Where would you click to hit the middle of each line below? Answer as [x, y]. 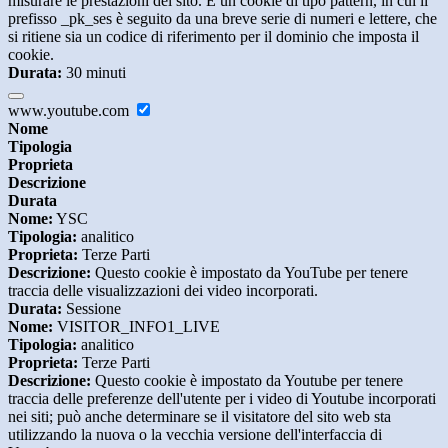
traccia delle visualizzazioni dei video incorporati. [163, 291]
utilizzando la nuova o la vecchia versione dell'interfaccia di [195, 435]
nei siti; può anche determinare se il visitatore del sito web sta [199, 417]
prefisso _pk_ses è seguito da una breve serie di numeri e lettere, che [222, 19]
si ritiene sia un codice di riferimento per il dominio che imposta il [213, 37]
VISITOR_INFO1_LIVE [136, 327]
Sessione [91, 309]
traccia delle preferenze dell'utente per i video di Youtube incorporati [222, 399]
